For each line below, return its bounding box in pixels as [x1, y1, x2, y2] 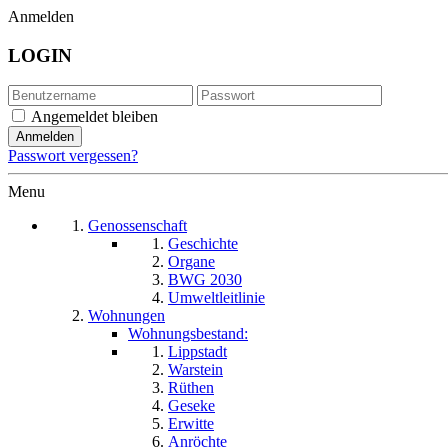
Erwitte [168, 415, 214, 433]
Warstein [168, 361, 223, 379]
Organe [168, 253, 215, 271]
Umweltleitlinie [168, 289, 265, 307]
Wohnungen [88, 307, 165, 325]
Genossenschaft [88, 217, 187, 235]
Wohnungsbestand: [128, 325, 248, 343]
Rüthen [168, 379, 214, 397]
